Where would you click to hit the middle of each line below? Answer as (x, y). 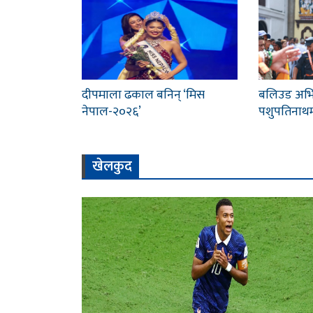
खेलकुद (112, 167)
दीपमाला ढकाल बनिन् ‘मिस (143, 95)
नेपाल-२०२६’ (111, 112)
